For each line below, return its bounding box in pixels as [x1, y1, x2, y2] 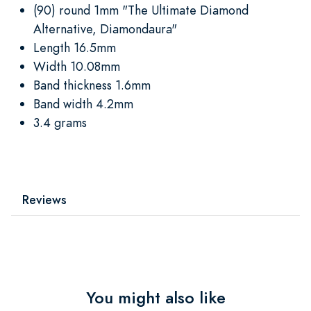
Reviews [22, 190, 67, 208]
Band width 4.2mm [33, 94, 133, 112]
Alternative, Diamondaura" [33, 19, 177, 37]
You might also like [85, 285, 226, 310]
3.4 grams [33, 113, 87, 131]
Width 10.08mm [33, 57, 120, 75]
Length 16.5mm [33, 38, 116, 56]
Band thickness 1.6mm [33, 76, 151, 94]
